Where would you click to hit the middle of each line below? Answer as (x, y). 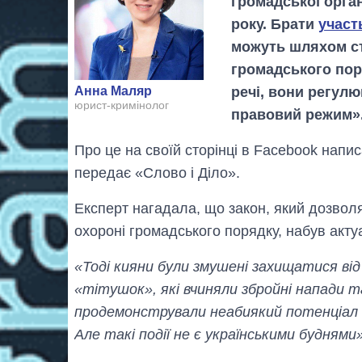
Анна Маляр (113, 91)
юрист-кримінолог (122, 105)
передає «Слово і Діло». (157, 173)
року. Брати (274, 24)
